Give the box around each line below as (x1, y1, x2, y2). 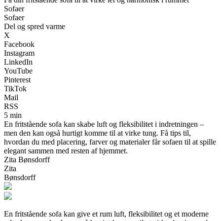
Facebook (4, 39, 35, 48)
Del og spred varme (4, 22, 65, 31)
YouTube (4, 66, 33, 75)
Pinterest (4, 75, 31, 84)
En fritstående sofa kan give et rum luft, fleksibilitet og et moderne (4, 209, 209, 218)
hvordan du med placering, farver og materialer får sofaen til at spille (4, 137, 216, 146)
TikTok (4, 84, 27, 93)
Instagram (4, 48, 35, 57)
